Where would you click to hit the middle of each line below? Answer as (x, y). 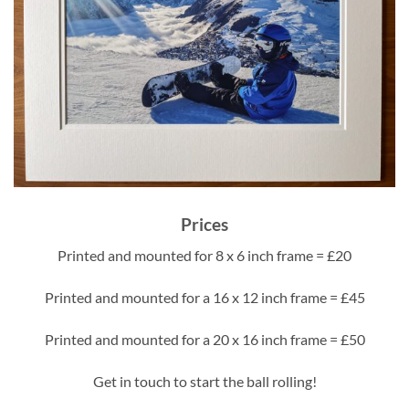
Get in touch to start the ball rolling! (204, 381)
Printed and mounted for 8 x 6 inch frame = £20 (204, 256)
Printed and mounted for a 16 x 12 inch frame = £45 (204, 297)
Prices (204, 224)
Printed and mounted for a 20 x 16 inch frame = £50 (204, 339)
